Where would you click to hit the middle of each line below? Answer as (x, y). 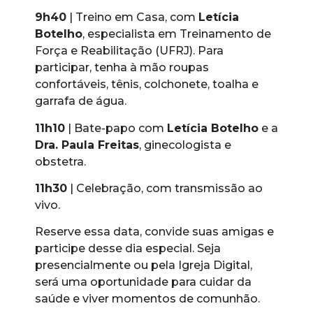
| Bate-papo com (116, 128)
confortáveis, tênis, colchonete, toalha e (147, 85)
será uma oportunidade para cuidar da (143, 282)
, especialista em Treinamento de (177, 34)
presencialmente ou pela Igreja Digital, (144, 265)
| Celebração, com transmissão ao (165, 188)
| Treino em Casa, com (132, 17)
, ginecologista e (185, 145)
